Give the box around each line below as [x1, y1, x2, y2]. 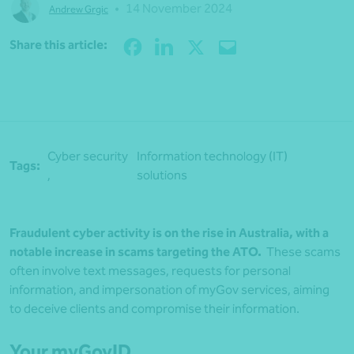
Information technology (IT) [137, 149, 288, 164]
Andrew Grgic [49, 2, 108, 15]
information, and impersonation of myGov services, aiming [9, 282, 330, 298]
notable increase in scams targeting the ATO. [9, 244, 262, 260]
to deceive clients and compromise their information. [9, 301, 299, 317]
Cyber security [47, 149, 128, 164]
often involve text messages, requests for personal [9, 263, 291, 279]
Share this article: [9, 37, 107, 53]
